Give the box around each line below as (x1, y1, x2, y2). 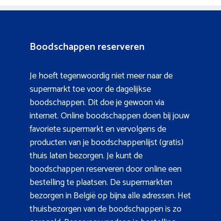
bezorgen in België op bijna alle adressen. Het (30, 188, 191, 203)
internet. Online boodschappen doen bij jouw (30, 108, 189, 123)
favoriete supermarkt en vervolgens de (30, 121, 166, 137)
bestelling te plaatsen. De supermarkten (30, 175, 172, 190)
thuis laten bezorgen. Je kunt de (30, 148, 143, 163)
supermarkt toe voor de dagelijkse (30, 81, 151, 97)
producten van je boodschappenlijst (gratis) (30, 135, 184, 150)
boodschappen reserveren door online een (30, 161, 182, 177)
